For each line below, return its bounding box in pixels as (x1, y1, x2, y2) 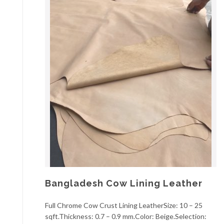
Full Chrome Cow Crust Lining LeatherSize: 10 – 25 (45, 201, 202, 210)
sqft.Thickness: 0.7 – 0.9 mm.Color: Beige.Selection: (45, 212, 206, 221)
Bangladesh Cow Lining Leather (45, 178, 202, 189)
